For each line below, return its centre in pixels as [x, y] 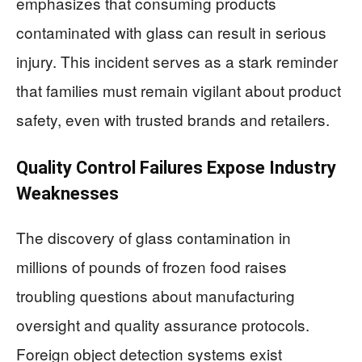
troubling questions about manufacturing [156, 295]
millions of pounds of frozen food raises [152, 266]
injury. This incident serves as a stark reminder [177, 61]
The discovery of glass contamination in [154, 237]
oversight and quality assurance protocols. [163, 324]
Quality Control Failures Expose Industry [176, 167]
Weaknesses [67, 193]
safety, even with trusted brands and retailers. [173, 119]
